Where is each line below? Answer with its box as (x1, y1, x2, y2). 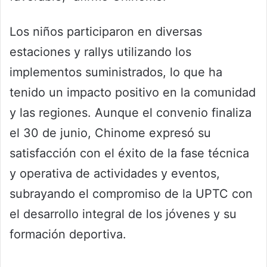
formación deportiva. (10, 227, 126, 242)
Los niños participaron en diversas (10, 24, 202, 39)
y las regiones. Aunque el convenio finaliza (10, 105, 252, 120)
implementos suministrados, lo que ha (10, 65, 222, 80)
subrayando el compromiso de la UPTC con (10, 187, 253, 201)
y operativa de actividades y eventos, (10, 166, 220, 181)
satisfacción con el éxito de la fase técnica (10, 146, 249, 161)
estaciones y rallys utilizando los (10, 45, 191, 60)
